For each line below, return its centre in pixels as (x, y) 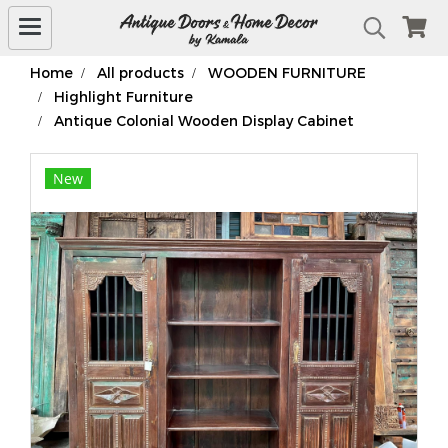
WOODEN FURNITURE (287, 72)
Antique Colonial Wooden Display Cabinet (204, 120)
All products (140, 72)
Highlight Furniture (123, 96)
